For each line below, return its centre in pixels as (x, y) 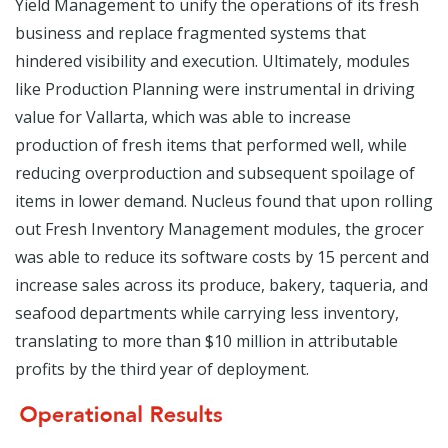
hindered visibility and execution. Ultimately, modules (212, 61)
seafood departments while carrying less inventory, (207, 313)
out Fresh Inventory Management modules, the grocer (219, 229)
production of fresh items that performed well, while (211, 145)
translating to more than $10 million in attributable (206, 341)
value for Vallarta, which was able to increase (183, 117)
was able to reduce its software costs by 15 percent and (222, 257)
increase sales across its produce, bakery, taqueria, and (221, 285)
